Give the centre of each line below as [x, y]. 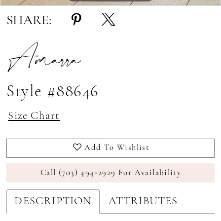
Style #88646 [53, 92]
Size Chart [34, 116]
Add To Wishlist [117, 148]
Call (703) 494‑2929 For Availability [111, 173]
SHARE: [29, 20]
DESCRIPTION [53, 202]
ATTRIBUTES [143, 202]
